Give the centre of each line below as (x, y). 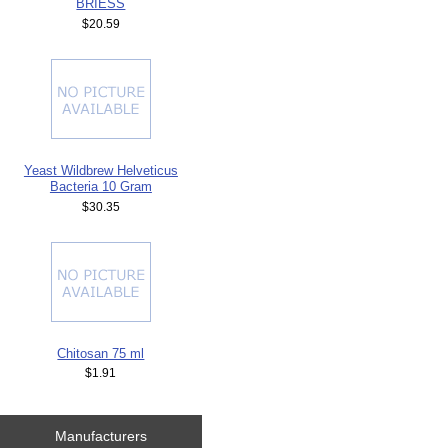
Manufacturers (100, 436)
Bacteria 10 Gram (100, 186)
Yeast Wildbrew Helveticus (100, 170)
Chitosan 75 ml (101, 353)
